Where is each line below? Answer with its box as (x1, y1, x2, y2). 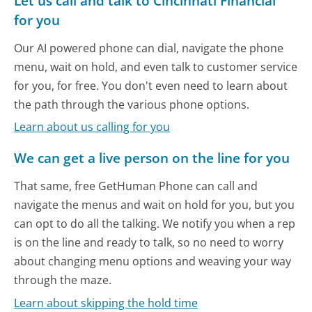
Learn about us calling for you (14, 119, 171, 135)
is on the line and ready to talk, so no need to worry (14, 235, 284, 251)
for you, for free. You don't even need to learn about (14, 77, 288, 93)
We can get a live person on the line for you (14, 148, 290, 168)
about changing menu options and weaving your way (14, 253, 292, 270)
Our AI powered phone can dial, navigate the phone (14, 40, 284, 56)
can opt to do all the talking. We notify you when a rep (14, 216, 296, 232)
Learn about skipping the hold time (14, 295, 198, 311)
